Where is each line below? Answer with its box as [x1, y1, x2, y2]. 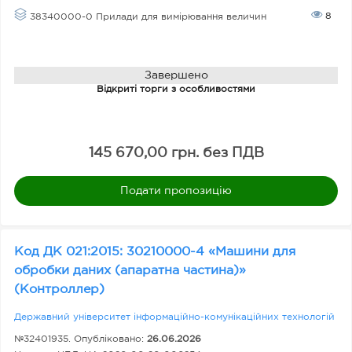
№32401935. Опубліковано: [14, 335, 147, 343]
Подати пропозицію [120, 185, 232, 196]
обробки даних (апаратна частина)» [14, 265, 246, 277]
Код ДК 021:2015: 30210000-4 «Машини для [14, 246, 295, 258]
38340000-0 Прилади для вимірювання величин [27, 13, 266, 21]
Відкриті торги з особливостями [97, 85, 255, 93]
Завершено [144, 71, 208, 80]
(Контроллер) [14, 284, 108, 295]
